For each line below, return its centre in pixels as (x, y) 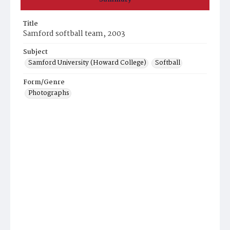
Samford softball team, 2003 (74, 34)
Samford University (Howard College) (87, 63)
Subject (35, 52)
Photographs (49, 93)
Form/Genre (44, 82)
